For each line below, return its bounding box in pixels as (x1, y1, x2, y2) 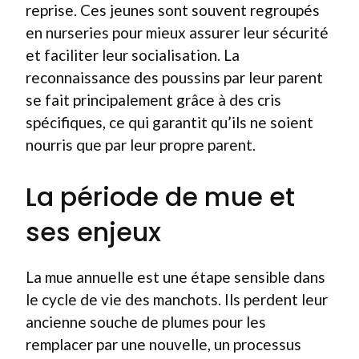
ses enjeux (26, 213, 161, 250)
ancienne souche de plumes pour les (26, 312, 266, 331)
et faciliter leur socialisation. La (26, 46, 240, 64)
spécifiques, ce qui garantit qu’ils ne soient (26, 113, 313, 131)
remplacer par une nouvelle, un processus (26, 334, 301, 353)
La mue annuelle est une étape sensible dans (26, 267, 325, 286)
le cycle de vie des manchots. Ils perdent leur (26, 289, 328, 309)
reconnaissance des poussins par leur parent (26, 68, 323, 87)
